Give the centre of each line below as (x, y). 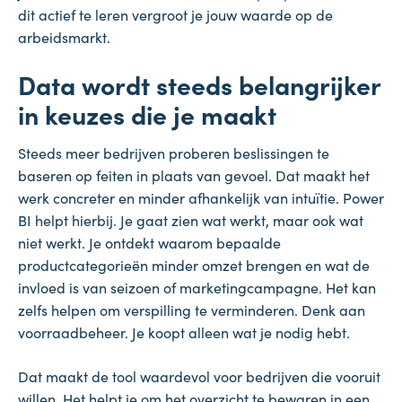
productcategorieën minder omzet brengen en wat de (194, 265)
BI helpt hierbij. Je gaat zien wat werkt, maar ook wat (191, 220)
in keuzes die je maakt (147, 114)
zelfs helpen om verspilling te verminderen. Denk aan (192, 310)
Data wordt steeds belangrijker (199, 85)
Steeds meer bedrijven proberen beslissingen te (174, 153)
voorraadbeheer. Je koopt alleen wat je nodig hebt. (184, 332)
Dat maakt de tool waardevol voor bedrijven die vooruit (199, 376)
